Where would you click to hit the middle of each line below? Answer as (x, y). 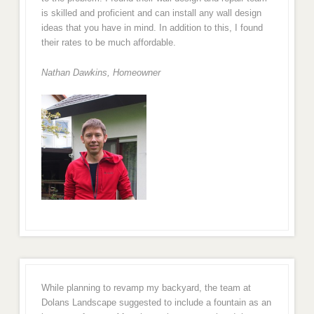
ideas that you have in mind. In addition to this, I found (152, 28)
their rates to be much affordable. (108, 43)
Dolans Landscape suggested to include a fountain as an (156, 302)
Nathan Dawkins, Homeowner (101, 72)
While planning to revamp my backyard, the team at (146, 287)
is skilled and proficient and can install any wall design (151, 13)
